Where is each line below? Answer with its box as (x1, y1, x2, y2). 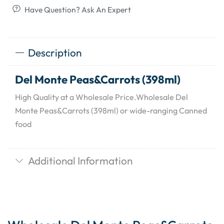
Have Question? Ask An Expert (24, 4, 131, 15)
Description (27, 46, 81, 59)
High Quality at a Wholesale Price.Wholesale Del (15, 92, 188, 102)
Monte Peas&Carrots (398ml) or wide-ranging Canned (15, 105, 207, 116)
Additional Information (27, 153, 132, 167)
